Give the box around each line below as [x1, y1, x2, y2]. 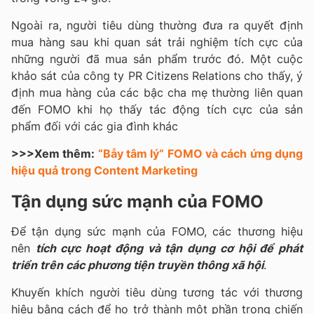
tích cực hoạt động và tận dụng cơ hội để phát [35, 240, 303, 255]
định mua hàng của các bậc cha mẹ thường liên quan [11, 85, 303, 100]
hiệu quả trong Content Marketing [11, 163, 198, 177]
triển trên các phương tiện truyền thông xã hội [11, 257, 264, 272]
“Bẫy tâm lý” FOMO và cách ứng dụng [97, 146, 303, 161]
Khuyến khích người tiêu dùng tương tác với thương [11, 285, 303, 299]
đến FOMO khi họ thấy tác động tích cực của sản [11, 102, 303, 116]
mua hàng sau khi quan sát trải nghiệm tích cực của [11, 34, 303, 49]
